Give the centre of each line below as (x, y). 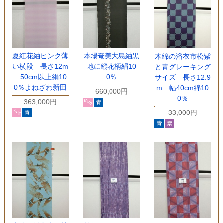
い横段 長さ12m (40, 66)
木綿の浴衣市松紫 (182, 56)
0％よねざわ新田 (40, 87)
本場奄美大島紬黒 (111, 56)
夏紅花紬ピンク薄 (40, 56)
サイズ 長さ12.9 (182, 77)
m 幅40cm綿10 (183, 88)
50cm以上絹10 (40, 77)
